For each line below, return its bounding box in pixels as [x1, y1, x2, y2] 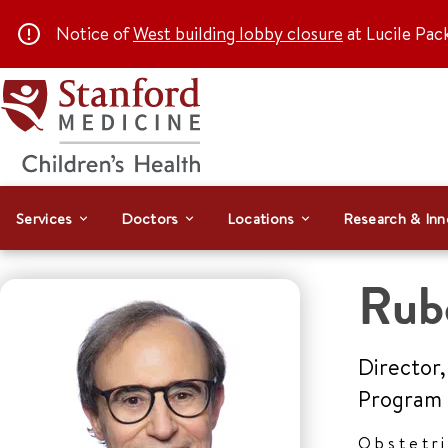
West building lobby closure [133, 21, 343, 46]
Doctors [120, 207, 179, 229]
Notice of [56, 21, 133, 46]
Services [16, 207, 73, 229]
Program [358, 384, 442, 414]
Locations [226, 207, 295, 229]
